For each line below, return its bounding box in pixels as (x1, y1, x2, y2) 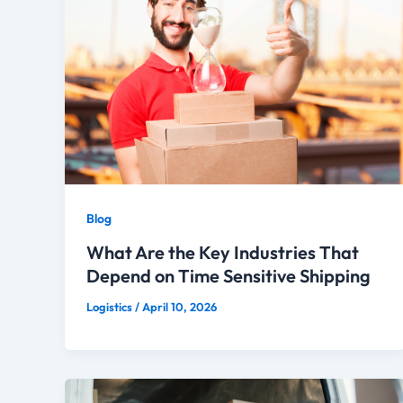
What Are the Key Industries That (86, 240, 359, 264)
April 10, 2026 (142, 299, 217, 314)
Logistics (86, 299, 135, 314)
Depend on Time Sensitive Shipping (86, 264, 371, 287)
